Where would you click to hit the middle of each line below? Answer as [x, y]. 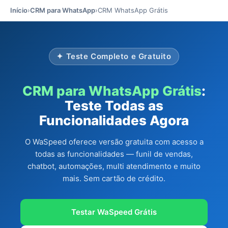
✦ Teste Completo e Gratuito [114, 56]
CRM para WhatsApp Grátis [112, 91]
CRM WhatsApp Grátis [133, 10]
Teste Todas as [114, 106]
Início [19, 10]
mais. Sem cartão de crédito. [114, 178]
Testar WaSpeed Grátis [114, 212]
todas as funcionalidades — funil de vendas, [114, 154]
